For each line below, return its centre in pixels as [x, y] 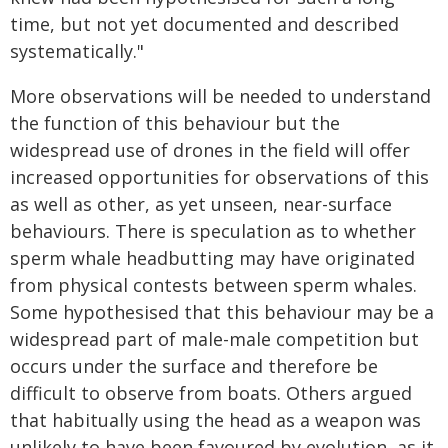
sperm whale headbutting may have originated [212, 258]
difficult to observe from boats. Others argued [211, 393]
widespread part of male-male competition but [214, 339]
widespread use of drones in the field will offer [210, 150]
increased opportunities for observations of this [219, 177]
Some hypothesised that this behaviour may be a [222, 312]
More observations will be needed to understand [220, 96]
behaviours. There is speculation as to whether [213, 231]
